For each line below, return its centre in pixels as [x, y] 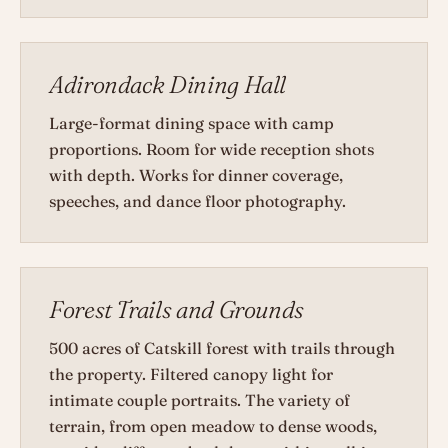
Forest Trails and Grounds [176, 310]
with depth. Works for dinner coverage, [196, 175]
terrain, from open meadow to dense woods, [213, 426]
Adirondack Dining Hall [168, 85]
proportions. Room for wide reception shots [211, 149]
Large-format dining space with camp [191, 123]
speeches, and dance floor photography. [197, 201]
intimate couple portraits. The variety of [199, 400]
